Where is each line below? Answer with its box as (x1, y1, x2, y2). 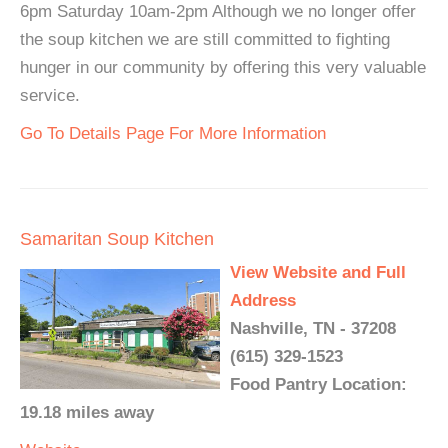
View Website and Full (230, 263, 406, 283)
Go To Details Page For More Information (20, 124, 326, 144)
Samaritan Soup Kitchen (20, 229, 214, 250)
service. (20, 86, 80, 106)
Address (230, 291, 296, 311)
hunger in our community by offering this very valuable (20, 58, 426, 78)
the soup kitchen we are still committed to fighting (20, 30, 390, 50)
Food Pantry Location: (230, 375, 407, 395)
